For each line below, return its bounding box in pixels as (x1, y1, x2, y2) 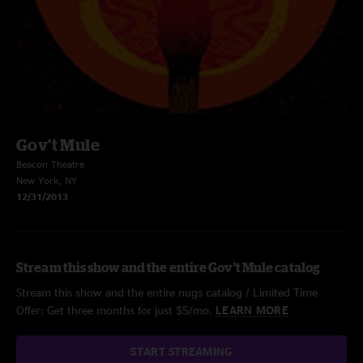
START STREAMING (130, 345, 233, 357)
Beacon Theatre (16, 159, 84, 169)
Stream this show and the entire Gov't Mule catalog (16, 260, 320, 275)
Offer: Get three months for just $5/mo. (16, 304, 216, 316)
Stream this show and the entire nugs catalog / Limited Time (16, 286, 318, 298)
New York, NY (16, 175, 77, 186)
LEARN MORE (216, 304, 288, 316)
